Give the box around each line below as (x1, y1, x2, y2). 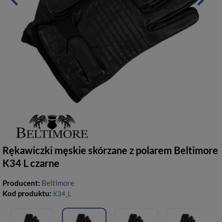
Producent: (2, 178, 42, 187)
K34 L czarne (2, 157, 59, 169)
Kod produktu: (2, 189, 53, 198)
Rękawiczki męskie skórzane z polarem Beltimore (2, 144, 218, 156)
